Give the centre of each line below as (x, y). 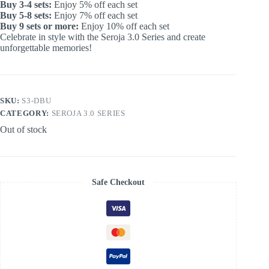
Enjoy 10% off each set (124, 26)
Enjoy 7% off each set (95, 15)
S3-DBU (37, 100)
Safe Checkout (119, 182)
